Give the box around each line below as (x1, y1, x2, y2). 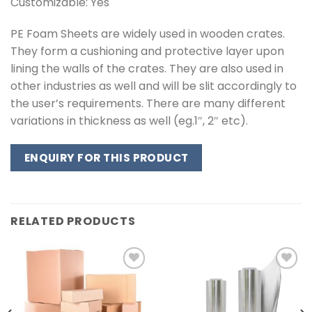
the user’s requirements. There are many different (10, 95, 286, 112)
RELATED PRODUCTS (10, 212, 136, 229)
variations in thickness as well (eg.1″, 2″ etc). (10, 113, 248, 130)
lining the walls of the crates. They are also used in (10, 61, 283, 77)
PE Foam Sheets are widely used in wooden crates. (10, 26, 285, 42)
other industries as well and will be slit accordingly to (10, 78, 297, 95)
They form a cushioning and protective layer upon (10, 43, 284, 60)
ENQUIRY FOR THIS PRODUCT (24, 150, 189, 166)
